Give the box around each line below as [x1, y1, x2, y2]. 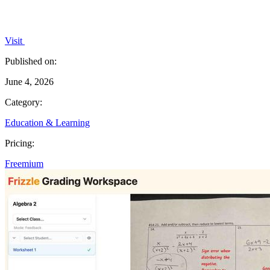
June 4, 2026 [5, 76, 54, 87]
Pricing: [5, 137, 34, 148]
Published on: [5, 55, 57, 66]
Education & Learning [5, 117, 90, 128]
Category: [5, 96, 42, 107]
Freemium [5, 158, 43, 169]
